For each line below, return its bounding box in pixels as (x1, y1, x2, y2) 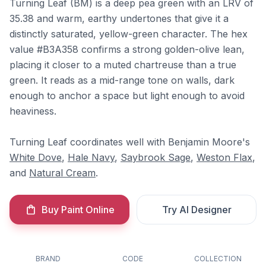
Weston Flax (197, 151, 252, 163)
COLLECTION (194, 254, 242, 263)
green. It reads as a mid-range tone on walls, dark (9, 74, 235, 86)
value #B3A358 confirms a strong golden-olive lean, (9, 43, 245, 55)
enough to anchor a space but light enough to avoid (9, 90, 245, 102)
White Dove (9, 151, 62, 163)
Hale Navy (68, 151, 115, 163)
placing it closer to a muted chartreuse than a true (9, 59, 236, 71)
